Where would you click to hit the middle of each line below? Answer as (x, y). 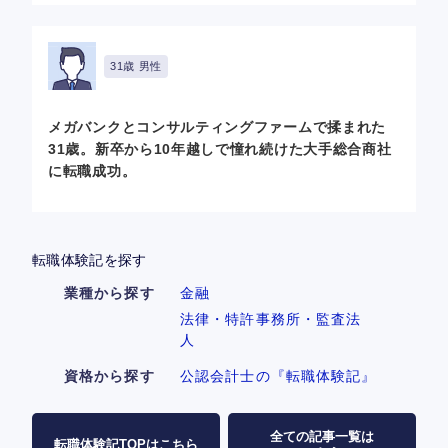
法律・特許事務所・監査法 (271, 319)
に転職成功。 (92, 171)
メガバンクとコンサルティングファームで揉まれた (217, 127)
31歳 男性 (136, 65)
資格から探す (109, 376)
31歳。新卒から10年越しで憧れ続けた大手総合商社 (220, 149)
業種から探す (109, 293)
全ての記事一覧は (322, 436)
